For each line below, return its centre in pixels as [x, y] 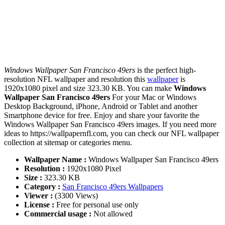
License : [39, 205]
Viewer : [38, 196]
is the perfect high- [165, 70]
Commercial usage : [58, 214]
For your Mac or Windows [153, 97]
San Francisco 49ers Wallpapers [113, 187]
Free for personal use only [96, 205]
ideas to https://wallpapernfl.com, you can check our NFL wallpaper [111, 134]
